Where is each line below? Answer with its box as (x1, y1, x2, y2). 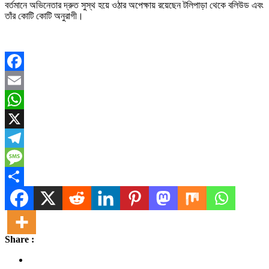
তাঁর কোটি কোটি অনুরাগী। (5, 10, 83, 21)
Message (5, 171, 38, 181)
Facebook (5, 74, 42, 85)
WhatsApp (5, 113, 46, 124)
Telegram (5, 151, 40, 162)
